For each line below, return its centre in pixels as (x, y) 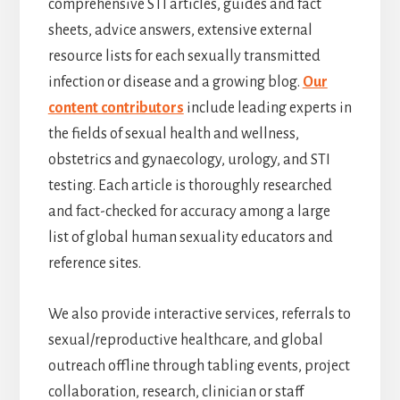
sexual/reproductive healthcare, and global (185, 341)
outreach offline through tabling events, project (199, 367)
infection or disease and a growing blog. (175, 83)
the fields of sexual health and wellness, (173, 134)
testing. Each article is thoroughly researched (190, 186)
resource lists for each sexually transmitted (184, 57)
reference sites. (94, 264)
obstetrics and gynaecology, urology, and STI (189, 160)
